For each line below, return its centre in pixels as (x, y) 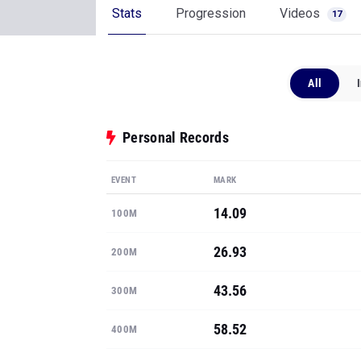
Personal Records (176, 137)
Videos (301, 13)
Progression (211, 13)
